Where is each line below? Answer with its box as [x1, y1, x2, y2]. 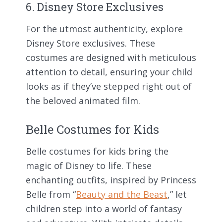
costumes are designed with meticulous [26, 51, 196, 63]
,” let [167, 188, 187, 201]
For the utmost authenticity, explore [26, 22, 183, 35]
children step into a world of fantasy [26, 203, 182, 215]
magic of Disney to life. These [26, 160, 152, 172]
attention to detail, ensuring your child [26, 65, 192, 78]
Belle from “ [26, 188, 76, 201]
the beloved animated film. [26, 94, 140, 107]
